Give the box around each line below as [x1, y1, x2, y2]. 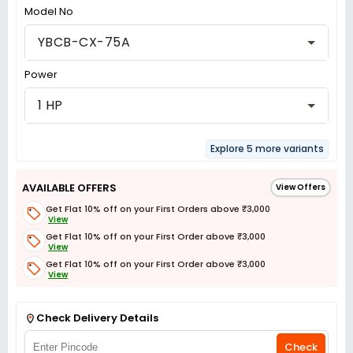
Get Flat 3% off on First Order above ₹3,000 [46, 284, 240, 298]
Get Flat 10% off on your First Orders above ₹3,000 [46, 202, 270, 215]
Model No [24, 4, 73, 19]
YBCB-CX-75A [38, 33, 131, 51]
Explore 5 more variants [210, 142, 324, 155]
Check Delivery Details [36, 310, 158, 325]
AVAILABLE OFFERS [22, 180, 117, 195]
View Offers [276, 181, 325, 193]
